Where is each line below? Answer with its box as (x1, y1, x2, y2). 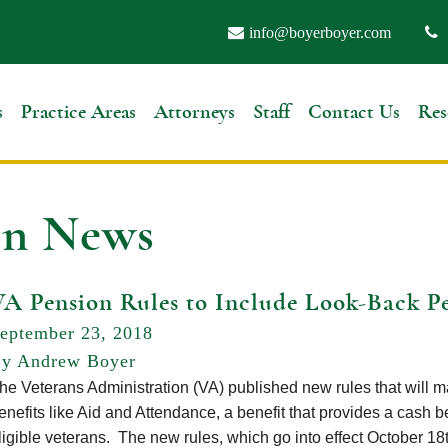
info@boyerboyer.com (249, 23, 391, 40)
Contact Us (307, 101, 400, 122)
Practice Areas (20, 101, 136, 122)
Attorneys (153, 101, 235, 122)
